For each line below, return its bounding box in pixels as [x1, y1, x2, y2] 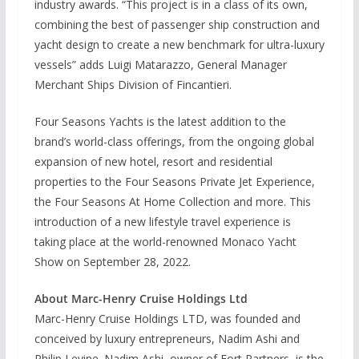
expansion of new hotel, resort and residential [34, 153, 272, 169]
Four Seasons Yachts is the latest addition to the [34, 113, 286, 129]
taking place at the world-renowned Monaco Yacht [34, 233, 296, 249]
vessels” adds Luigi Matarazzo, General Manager [34, 56, 287, 72]
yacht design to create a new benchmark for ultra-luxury [34, 36, 325, 52]
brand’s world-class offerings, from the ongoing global [34, 133, 314, 149]
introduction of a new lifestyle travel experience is [34, 213, 291, 229]
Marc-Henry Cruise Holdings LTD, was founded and [34, 310, 301, 326]
